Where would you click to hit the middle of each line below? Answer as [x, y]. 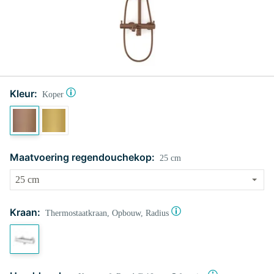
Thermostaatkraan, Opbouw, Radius [107, 213]
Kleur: [24, 94]
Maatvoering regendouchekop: [82, 157]
